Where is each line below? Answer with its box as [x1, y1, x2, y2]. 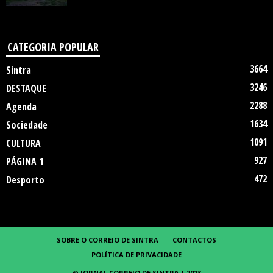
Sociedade [6, 118, 48, 132]
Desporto [6, 173, 44, 187]
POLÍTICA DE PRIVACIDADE [91, 250, 182, 260]
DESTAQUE [6, 82, 46, 96]
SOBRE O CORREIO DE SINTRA [57, 235, 158, 245]
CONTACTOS [172, 235, 216, 245]
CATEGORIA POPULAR [7, 40, 99, 55]
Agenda [6, 100, 37, 114]
